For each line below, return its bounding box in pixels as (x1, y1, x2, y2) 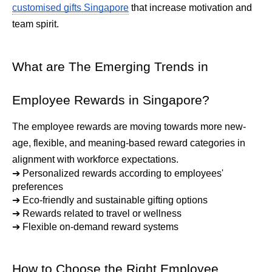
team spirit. (12, 18, 59, 29)
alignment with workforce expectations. (12, 154, 178, 165)
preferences (12, 181, 63, 192)
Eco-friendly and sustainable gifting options (22, 194, 208, 205)
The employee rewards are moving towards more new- (12, 121, 246, 132)
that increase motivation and (129, 2, 252, 13)
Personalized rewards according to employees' (22, 168, 223, 178)
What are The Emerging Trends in (12, 59, 208, 74)
